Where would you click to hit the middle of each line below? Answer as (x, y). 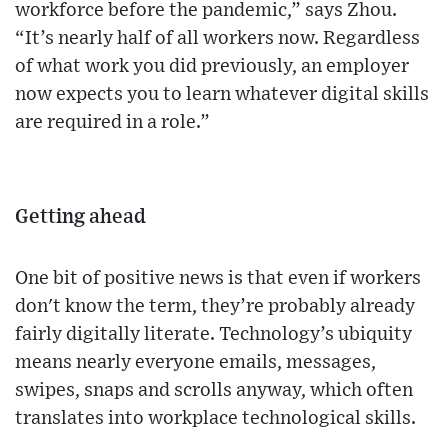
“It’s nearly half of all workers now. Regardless (217, 39)
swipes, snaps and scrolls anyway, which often (214, 391)
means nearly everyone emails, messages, (195, 363)
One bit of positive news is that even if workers (218, 279)
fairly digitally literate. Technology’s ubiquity (213, 335)
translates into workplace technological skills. (215, 419)
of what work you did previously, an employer (212, 67)
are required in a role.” (112, 123)
